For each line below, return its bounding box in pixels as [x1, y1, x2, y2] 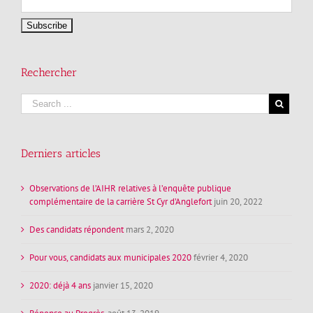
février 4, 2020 [194, 252, 248, 264]
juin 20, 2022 [214, 196, 263, 208]
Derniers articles [21, 147, 101, 161]
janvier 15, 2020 [93, 279, 153, 292]
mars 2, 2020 [126, 224, 174, 236]
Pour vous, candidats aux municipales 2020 [29, 252, 191, 264]
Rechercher [21, 66, 77, 80]
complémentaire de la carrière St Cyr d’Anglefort [29, 196, 212, 208]
